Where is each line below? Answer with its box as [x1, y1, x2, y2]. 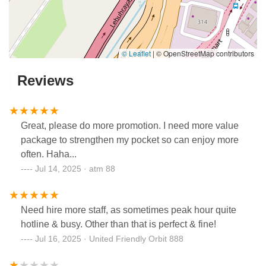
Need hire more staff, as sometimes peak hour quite [21, 204, 236, 215]
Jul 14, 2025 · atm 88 [35, 163, 115, 173]
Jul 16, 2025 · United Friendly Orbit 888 [35, 233, 183, 243]
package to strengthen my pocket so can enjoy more [21, 134, 239, 145]
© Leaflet [122, 48, 151, 59]
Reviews [17, 72, 74, 88]
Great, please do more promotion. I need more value [21, 120, 239, 131]
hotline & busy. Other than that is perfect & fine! [21, 218, 216, 229]
